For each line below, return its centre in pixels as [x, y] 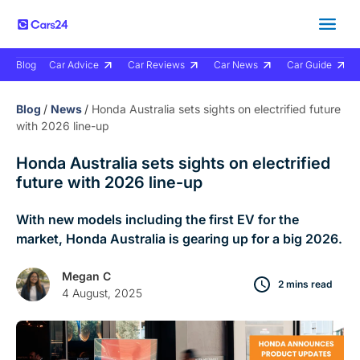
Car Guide [309, 65]
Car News [236, 65]
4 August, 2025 [102, 293]
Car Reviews [156, 65]
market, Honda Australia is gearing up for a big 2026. [179, 239]
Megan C [86, 276]
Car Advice [74, 65]
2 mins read [305, 284]
